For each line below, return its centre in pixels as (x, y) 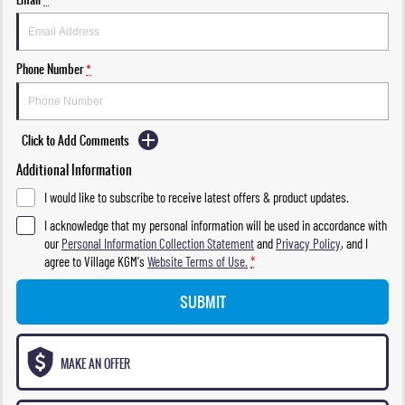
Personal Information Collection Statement (158, 244)
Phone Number (50, 69)
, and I (354, 244)
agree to (64, 262)
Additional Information (74, 170)
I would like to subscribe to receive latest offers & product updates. (197, 198)
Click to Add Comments (75, 141)
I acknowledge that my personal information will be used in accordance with (216, 226)
